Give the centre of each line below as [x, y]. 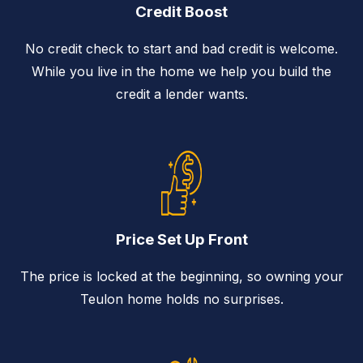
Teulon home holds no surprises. [181, 299]
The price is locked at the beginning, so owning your [181, 277]
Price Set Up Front [181, 240]
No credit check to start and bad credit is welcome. [181, 48]
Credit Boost [181, 12]
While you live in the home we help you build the [181, 71]
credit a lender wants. [181, 94]
